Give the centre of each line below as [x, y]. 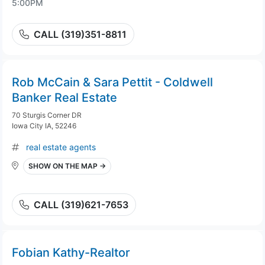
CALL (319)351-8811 [80, 34]
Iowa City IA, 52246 [44, 126]
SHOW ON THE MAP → [67, 166]
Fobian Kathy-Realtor [71, 253]
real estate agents [61, 147]
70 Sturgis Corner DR [47, 115]
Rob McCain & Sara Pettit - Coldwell [112, 82]
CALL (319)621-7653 [81, 205]
